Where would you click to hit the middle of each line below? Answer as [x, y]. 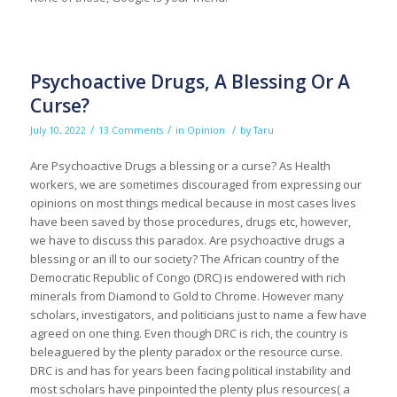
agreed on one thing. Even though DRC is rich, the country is [189, 333]
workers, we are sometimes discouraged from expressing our [195, 184]
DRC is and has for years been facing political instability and [190, 370]
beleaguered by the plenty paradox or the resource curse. [186, 351]
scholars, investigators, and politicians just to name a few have [198, 314]
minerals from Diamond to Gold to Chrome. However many [187, 296]
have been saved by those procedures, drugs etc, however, [190, 221]
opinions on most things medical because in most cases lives [193, 202]
